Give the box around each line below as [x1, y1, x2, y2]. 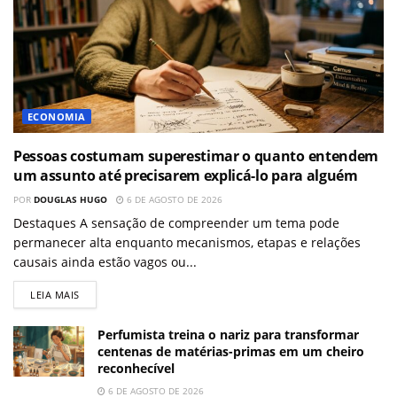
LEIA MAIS [30, 287, 80, 301]
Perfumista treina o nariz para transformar [97, 325, 359, 343]
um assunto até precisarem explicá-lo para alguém [13, 165, 358, 185]
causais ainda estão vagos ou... [13, 253, 197, 270]
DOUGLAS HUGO [34, 192, 107, 206]
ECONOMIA [27, 109, 86, 123]
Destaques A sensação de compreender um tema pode [13, 214, 339, 231]
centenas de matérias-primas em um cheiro [97, 342, 364, 360]
